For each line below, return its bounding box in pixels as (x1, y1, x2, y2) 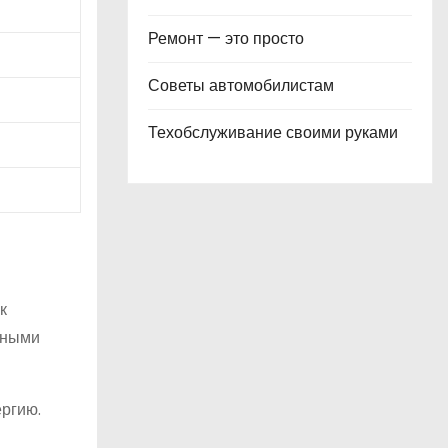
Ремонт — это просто (148, 27, 304, 50)
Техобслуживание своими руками (148, 121, 398, 144)
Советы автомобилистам (148, 74, 334, 97)
